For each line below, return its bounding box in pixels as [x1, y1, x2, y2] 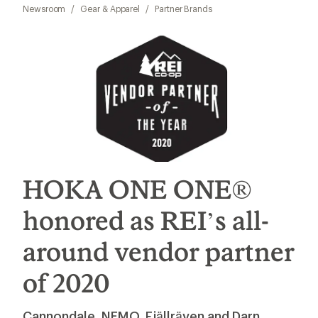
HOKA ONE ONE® [23, 174, 251, 204]
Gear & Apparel [80, 4, 141, 13]
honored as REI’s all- [23, 205, 269, 236]
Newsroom [23, 4, 66, 13]
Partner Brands [155, 4, 212, 13]
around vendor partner [23, 236, 295, 267]
